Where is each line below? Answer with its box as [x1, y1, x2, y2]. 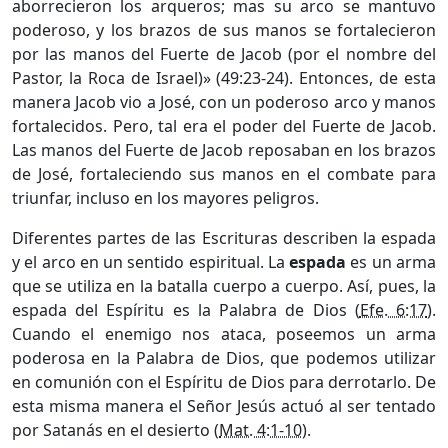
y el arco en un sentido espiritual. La [12, 250, 290, 273]
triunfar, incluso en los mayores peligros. [12, 186, 319, 209]
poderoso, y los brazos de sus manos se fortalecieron [12, 18, 436, 41]
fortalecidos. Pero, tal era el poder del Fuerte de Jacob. [12, 114, 436, 137]
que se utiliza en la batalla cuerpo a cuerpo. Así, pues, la [12, 274, 436, 297]
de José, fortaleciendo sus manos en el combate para [12, 162, 436, 185]
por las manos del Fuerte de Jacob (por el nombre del [12, 42, 436, 65]
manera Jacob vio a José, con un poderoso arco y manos [12, 90, 436, 113]
